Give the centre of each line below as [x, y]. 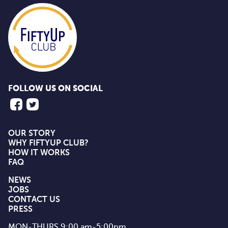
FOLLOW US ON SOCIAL [55, 89]
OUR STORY [32, 133]
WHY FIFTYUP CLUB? [48, 143]
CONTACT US [34, 199]
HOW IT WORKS [39, 152]
